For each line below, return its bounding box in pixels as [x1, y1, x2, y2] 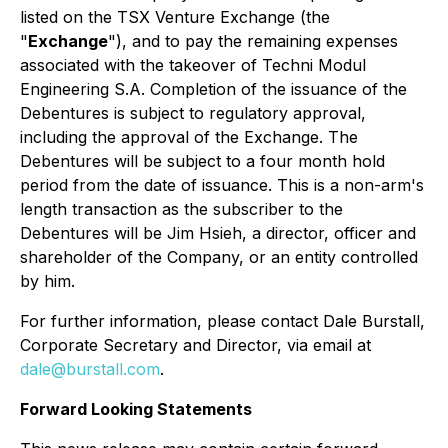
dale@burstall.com [20, 359, 160, 379]
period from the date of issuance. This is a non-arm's [20, 175, 424, 195]
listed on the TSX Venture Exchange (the [20, 7, 330, 27]
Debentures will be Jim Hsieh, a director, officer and [20, 223, 416, 243]
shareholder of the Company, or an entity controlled [20, 247, 418, 267]
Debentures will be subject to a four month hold [20, 151, 385, 171]
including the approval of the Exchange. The [20, 127, 358, 147]
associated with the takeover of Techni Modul [20, 55, 366, 75]
